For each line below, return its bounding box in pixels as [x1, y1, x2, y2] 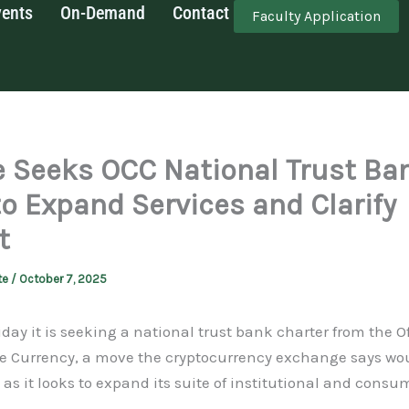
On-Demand [60, 2, 146, 24]
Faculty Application [252, 7, 382, 25]
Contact [173, 2, 230, 24]
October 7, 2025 [19, 272, 107, 286]
